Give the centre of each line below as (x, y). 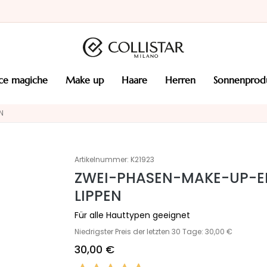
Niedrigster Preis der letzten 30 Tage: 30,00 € (153, 231)
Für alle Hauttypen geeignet (132, 215)
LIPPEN (98, 196)
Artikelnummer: (101, 159)
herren (184, 80)
